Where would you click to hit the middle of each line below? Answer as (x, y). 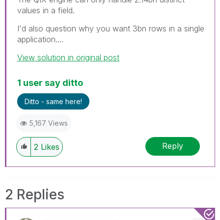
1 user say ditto (50, 82)
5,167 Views (49, 123)
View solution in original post (68, 57)
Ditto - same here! (53, 101)
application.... (40, 39)
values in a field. (46, 10)
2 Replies (35, 194)
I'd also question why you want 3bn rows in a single (111, 28)
